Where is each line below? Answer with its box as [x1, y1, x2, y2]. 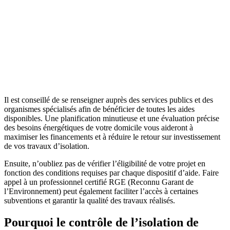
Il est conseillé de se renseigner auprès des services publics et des [4, 95, 213, 105]
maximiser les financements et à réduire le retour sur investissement [4, 132, 220, 142]
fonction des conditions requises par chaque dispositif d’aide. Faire [4, 168, 219, 178]
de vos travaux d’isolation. [4, 142, 89, 151]
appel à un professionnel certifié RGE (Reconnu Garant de [4, 178, 194, 187]
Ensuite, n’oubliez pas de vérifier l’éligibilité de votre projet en [4, 159, 205, 168]
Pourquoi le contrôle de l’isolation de [4, 215, 199, 229]
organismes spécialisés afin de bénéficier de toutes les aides [4, 105, 195, 114]
